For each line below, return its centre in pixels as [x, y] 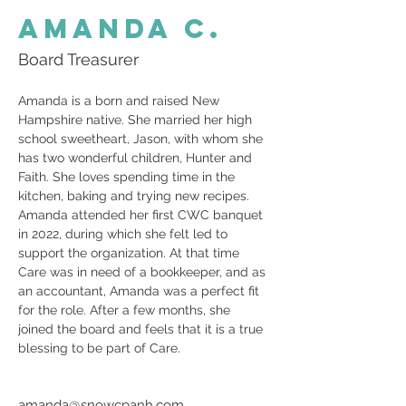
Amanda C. [121, 29]
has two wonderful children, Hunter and [137, 158]
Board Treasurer [78, 59]
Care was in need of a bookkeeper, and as [144, 272]
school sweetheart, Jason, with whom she [142, 139]
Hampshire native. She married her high [137, 120]
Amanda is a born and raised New [121, 101]
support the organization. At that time [130, 253]
